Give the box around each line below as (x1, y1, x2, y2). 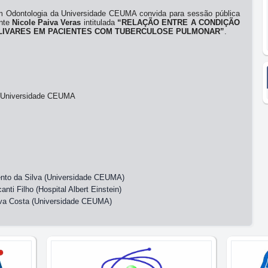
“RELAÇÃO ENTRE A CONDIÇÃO (117, 18, 240, 27)
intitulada (81, 18, 118, 27)
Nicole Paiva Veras (11, 18, 81, 27)
